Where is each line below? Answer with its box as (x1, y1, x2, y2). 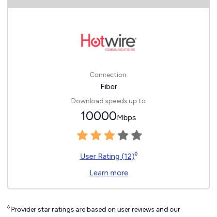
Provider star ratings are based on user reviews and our (10, 205, 180, 214)
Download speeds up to (71, 97, 146, 106)
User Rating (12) (79, 152, 135, 161)
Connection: (89, 71, 128, 79)
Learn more (89, 168, 128, 178)
